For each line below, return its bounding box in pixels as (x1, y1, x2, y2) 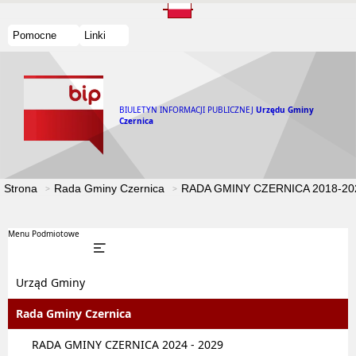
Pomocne (13, 29, 56, 41)
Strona (4, 182, 37, 195)
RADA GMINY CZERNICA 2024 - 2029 (32, 337, 223, 352)
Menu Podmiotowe (8, 228, 79, 239)
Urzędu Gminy (256, 104, 314, 115)
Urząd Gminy (16, 275, 85, 290)
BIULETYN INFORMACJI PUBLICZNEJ (119, 104, 253, 115)
